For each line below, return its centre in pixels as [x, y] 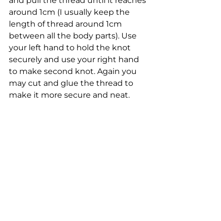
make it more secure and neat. [69, 95]
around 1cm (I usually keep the [70, 12]
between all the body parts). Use [74, 36]
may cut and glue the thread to [72, 83]
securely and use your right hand [75, 59]
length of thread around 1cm [66, 24]
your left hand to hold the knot [71, 47]
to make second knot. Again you [74, 71]
